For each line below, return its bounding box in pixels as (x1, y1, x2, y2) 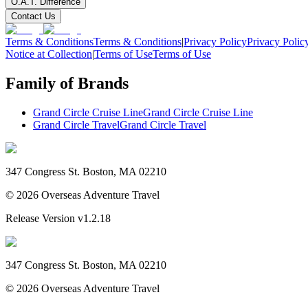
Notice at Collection (5, 47, 92, 60)
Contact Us (11, 10, 56, 21)
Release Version (5, 212, 75, 224)
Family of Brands (5, 74, 129, 92)
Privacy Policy (184, 35, 247, 47)
